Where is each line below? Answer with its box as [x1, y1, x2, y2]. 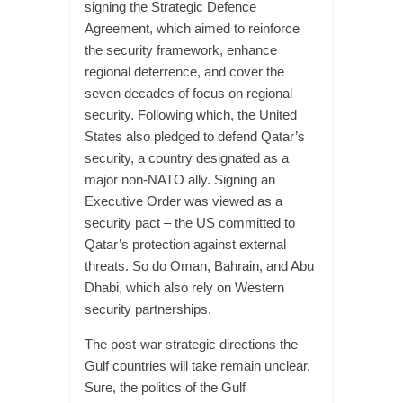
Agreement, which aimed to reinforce [84, 21, 300, 36]
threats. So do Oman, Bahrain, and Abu [84, 258, 314, 273]
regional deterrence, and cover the [84, 64, 284, 79]
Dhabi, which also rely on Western [84, 280, 284, 295]
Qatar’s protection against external [84, 237, 286, 252]
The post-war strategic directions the [84, 336, 298, 352]
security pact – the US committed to [84, 215, 295, 230]
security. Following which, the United [84, 107, 297, 122]
